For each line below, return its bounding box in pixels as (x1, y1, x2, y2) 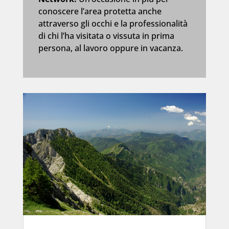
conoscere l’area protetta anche (38, 6, 162, 17)
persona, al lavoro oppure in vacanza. (38, 42, 183, 54)
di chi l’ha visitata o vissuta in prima (38, 30, 174, 42)
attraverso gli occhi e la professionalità (38, 18, 188, 30)
